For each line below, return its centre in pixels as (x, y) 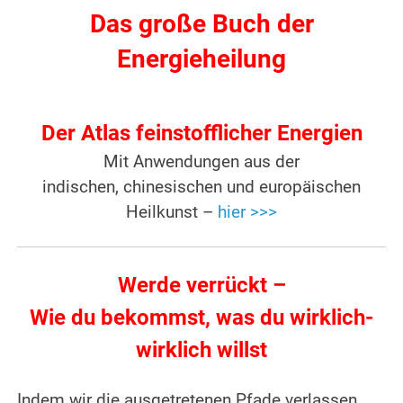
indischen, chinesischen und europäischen (201, 188)
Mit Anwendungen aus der (201, 162)
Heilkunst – (172, 213)
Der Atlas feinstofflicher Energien (201, 134)
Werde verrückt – (201, 286)
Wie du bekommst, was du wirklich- (201, 318)
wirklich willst (201, 350)
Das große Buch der (201, 24)
